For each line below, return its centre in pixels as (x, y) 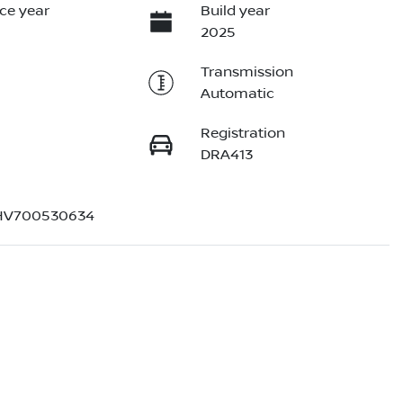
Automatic (237, 94)
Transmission (246, 72)
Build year (235, 11)
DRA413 (226, 155)
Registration (242, 134)
